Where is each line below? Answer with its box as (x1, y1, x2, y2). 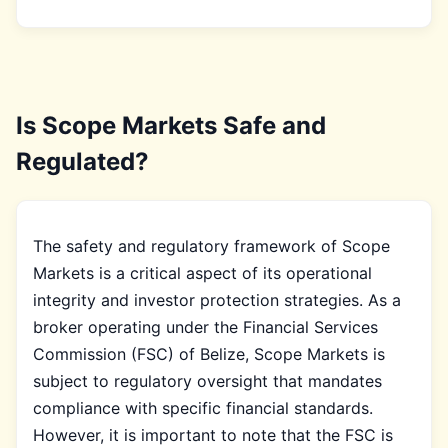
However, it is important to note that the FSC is (33, 424, 393, 445)
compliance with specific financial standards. (33, 397, 373, 418)
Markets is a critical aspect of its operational (33, 262, 372, 283)
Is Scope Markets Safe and (16, 110, 326, 140)
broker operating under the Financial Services (33, 316, 378, 337)
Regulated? (16, 146, 149, 176)
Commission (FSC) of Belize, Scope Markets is (33, 343, 385, 364)
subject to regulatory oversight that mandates (33, 370, 382, 391)
